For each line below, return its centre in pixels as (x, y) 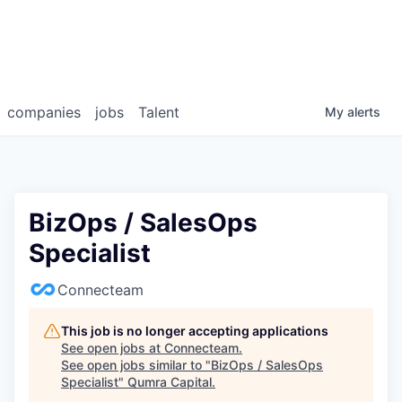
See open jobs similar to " (136, 364)
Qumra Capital (170, 381)
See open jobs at (113, 347)
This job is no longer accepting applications (195, 330)
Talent (159, 112)
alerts (364, 111)
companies (44, 112)
